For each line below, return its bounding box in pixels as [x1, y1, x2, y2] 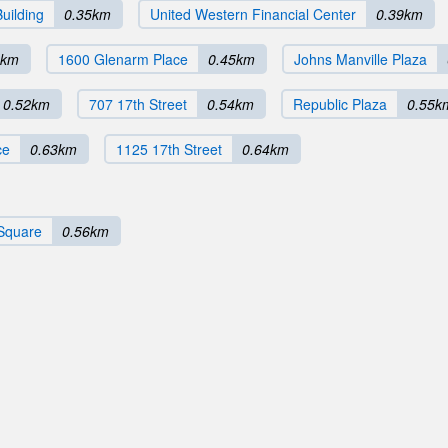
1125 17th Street [116, 139, 222, 159]
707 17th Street [89, 94, 187, 114]
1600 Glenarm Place [58, 49, 188, 69]
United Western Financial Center [150, 4, 356, 24]
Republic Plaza [293, 94, 387, 114]
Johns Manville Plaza [294, 49, 427, 69]
